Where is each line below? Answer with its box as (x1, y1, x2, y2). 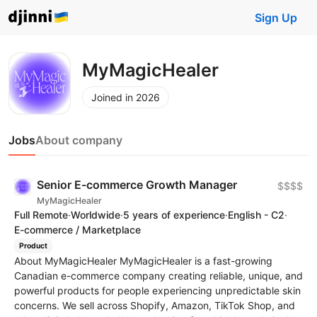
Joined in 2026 (91, 91, 160, 103)
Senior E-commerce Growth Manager (37, 178, 237, 192)
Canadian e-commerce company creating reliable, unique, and (14, 269, 303, 282)
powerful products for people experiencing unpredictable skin (14, 284, 301, 296)
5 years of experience (123, 209, 225, 221)
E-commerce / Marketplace (14, 224, 141, 236)
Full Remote (14, 209, 68, 221)
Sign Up (255, 11, 297, 25)
